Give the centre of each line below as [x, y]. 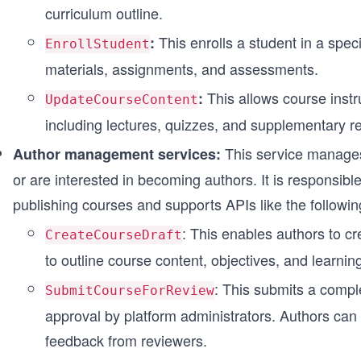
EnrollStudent [98, 44]
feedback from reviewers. [126, 340]
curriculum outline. [104, 13]
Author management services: [117, 154]
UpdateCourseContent [122, 100]
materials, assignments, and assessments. [182, 68]
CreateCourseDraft [114, 235]
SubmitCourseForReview [130, 290]
